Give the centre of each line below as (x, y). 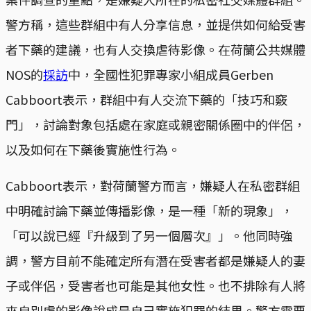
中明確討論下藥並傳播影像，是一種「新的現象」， (149, 211)
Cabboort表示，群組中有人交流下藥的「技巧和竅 (146, 100)
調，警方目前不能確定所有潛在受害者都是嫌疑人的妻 (155, 261)
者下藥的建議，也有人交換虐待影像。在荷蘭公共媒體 (155, 50)
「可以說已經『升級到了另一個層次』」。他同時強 (149, 236)
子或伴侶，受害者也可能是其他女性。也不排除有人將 (155, 286)
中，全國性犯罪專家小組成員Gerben (171, 75)
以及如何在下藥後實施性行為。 (93, 150)
